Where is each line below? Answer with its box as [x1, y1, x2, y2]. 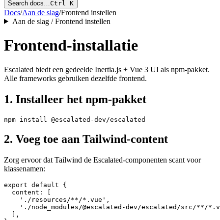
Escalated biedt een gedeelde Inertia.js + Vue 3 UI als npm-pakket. [4, 65, 210, 74]
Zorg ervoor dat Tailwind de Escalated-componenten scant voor [4, 156, 201, 165]
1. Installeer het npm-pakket [4, 92, 146, 106]
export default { [4, 181, 67, 189]
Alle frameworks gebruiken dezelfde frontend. [4, 74, 147, 82]
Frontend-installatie [4, 36, 138, 55]
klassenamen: [4, 165, 45, 173]
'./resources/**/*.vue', [4, 196, 110, 204]
